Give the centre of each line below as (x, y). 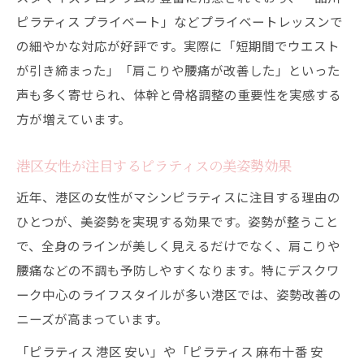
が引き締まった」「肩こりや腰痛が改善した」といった (178, 70)
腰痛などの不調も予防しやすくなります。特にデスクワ (178, 270)
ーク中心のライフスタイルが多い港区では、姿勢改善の (179, 294)
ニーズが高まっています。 (92, 318)
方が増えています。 (74, 119)
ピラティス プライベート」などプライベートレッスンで (180, 21)
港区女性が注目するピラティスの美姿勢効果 (154, 165)
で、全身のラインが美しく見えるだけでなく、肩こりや (178, 245)
